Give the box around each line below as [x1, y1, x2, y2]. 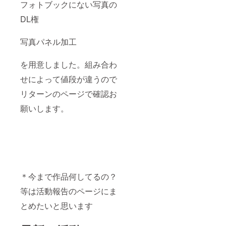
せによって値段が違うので [20, 73, 117, 85]
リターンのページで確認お [20, 88, 117, 100]
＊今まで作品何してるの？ [20, 171, 117, 183]
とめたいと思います [20, 200, 93, 212]
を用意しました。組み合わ [20, 59, 117, 71]
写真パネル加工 [20, 36, 77, 48]
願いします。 [20, 102, 69, 115]
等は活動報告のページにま [20, 185, 117, 197]
